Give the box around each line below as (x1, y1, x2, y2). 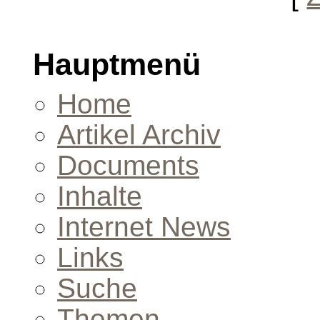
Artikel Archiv (57, 119, 221, 150)
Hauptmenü (33, 46, 201, 81)
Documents (57, 149, 199, 181)
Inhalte (57, 180, 142, 211)
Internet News (57, 211, 231, 242)
